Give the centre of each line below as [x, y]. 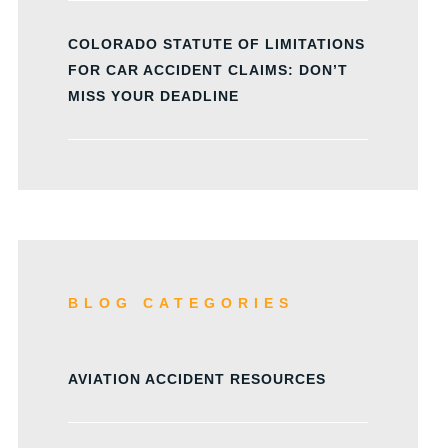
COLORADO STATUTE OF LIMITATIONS [216, 44]
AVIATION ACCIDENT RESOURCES [197, 379]
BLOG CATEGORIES [181, 303]
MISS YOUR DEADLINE [153, 96]
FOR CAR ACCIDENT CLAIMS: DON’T [208, 70]
